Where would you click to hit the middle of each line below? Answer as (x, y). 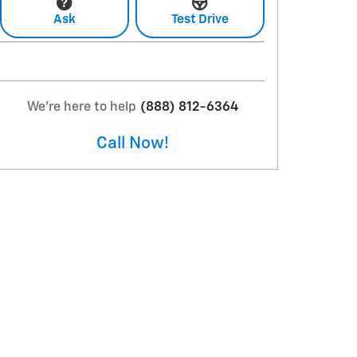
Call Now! (132, 143)
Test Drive (200, 19)
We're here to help (81, 107)
